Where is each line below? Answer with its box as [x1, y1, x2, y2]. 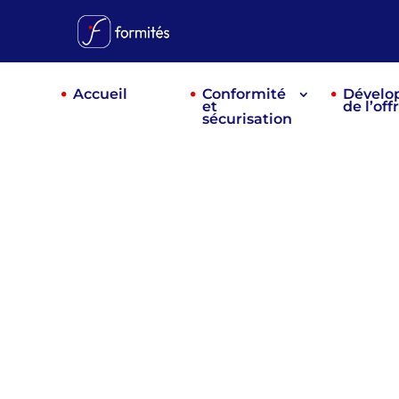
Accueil [73, 85, 128, 102]
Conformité [202, 85, 287, 102]
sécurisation [202, 110, 293, 127]
